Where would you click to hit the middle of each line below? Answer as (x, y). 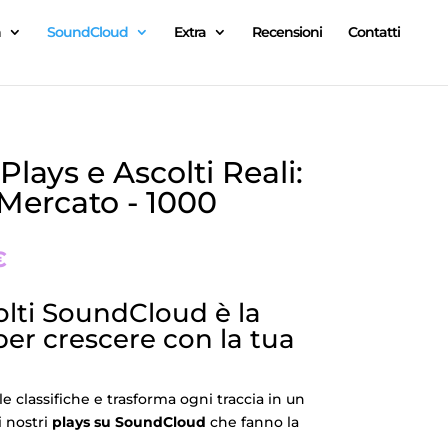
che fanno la (252, 422)
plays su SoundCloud (128, 422)
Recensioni (287, 32)
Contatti (374, 32)
